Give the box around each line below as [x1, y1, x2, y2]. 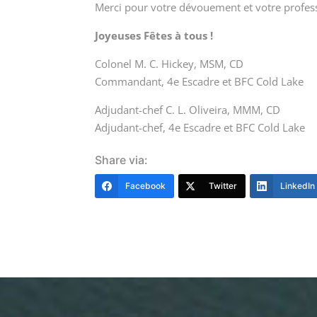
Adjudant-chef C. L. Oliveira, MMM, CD [95, 103, 281, 117]
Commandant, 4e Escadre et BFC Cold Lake [95, 74, 304, 89]
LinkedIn [280, 180, 316, 192]
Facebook [125, 180, 166, 192]
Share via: [95, 153, 149, 168]
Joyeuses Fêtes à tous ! [95, 28, 214, 43]
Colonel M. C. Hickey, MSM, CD [95, 57, 244, 71]
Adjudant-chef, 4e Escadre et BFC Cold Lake [95, 120, 306, 135]
